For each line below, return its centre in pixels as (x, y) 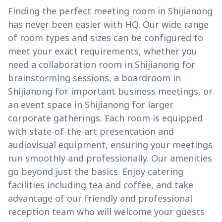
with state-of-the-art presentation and (91, 132)
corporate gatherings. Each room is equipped (105, 118)
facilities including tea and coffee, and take (101, 185)
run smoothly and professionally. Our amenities (110, 158)
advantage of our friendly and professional (100, 198)
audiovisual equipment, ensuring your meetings (110, 145)
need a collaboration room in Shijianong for (102, 65)
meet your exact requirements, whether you (103, 51)
